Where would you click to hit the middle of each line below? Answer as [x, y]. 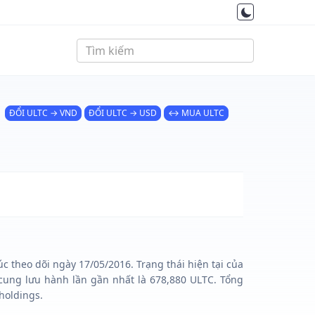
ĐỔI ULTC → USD [123, 112]
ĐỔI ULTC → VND [43, 112]
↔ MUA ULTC [196, 112]
